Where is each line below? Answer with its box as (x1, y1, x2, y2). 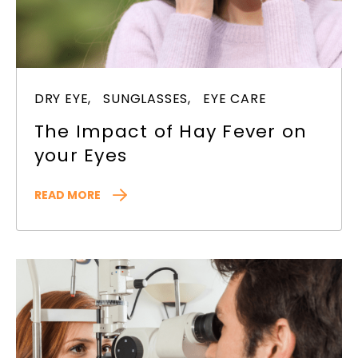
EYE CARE (203, 89, 267, 109)
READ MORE (34, 187, 101, 204)
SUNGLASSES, (103, 89, 192, 109)
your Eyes (34, 143, 128, 169)
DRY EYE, (34, 89, 92, 109)
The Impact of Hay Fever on (34, 119, 308, 145)
